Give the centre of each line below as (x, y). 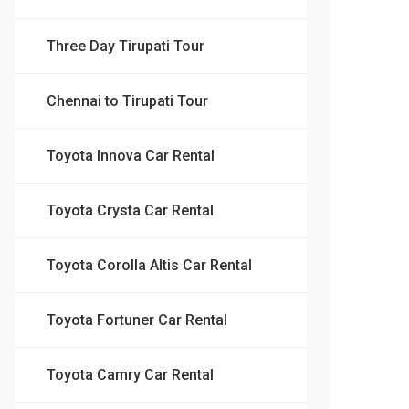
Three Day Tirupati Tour (126, 46)
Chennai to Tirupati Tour (127, 100)
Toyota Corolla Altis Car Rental (149, 265)
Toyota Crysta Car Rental (130, 210)
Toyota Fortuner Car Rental (137, 320)
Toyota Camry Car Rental (130, 374)
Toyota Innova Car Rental (131, 155)
